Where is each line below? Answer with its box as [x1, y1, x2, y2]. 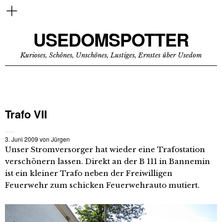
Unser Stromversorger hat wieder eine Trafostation [5, 145, 205, 154]
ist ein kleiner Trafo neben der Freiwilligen [5, 168, 172, 178]
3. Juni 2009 [5, 135, 38, 143]
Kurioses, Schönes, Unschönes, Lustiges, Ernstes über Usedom [20, 51, 202, 59]
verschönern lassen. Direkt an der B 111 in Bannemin [5, 157, 210, 166]
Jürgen [51, 135, 70, 143]
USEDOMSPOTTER [33, 26, 189, 52]
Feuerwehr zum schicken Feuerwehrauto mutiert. [5, 180, 200, 190]
